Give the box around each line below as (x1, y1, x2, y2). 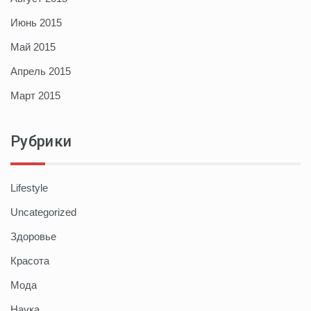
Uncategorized (10, 205, 76, 218)
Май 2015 (10, 40, 56, 53)
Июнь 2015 (10, 16, 62, 28)
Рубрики (10, 132, 72, 150)
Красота (10, 254, 49, 267)
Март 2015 (10, 89, 60, 101)
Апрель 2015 (10, 65, 71, 77)
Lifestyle (10, 181, 48, 194)
